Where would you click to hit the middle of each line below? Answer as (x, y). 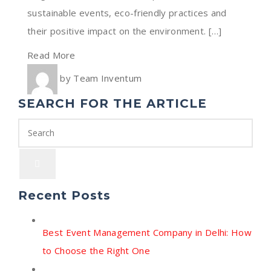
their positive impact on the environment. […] (125, 31)
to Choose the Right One (96, 250)
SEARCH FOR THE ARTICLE (113, 103)
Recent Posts (64, 195)
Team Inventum (108, 78)
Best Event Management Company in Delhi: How (147, 232)
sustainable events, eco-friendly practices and (127, 12)
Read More (51, 55)
